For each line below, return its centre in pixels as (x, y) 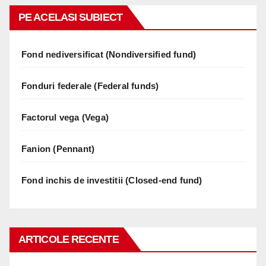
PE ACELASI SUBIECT (70, 17)
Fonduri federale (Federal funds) (90, 85)
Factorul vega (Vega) (65, 117)
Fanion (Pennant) (58, 148)
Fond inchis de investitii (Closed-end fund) (112, 180)
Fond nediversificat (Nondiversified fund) (109, 54)
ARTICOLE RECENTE (69, 239)
